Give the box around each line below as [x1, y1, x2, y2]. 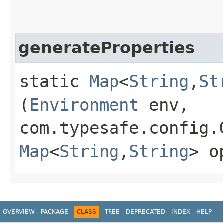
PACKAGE [41, 208, 68, 215]
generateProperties [18, 38, 195, 57]
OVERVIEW [3, 208, 35, 215]
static [19, 71, 89, 91]
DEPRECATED [126, 208, 165, 215]
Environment [29, 94, 139, 114]
